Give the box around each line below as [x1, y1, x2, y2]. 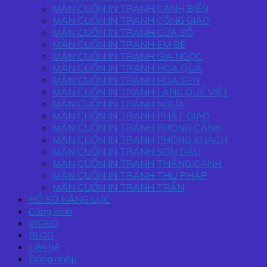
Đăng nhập [29, 253, 77, 265]
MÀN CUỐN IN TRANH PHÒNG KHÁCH [52, 133, 228, 146]
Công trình [29, 205, 73, 218]
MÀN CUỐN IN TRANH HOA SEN [52, 74, 200, 86]
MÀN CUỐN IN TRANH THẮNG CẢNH [52, 157, 222, 170]
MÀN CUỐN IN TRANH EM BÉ [52, 38, 186, 51]
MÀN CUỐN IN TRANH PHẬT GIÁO [52, 110, 210, 122]
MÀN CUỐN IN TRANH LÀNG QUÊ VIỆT [52, 86, 229, 98]
